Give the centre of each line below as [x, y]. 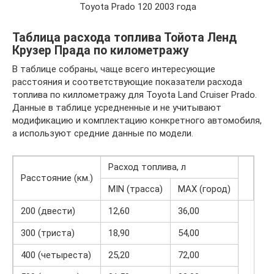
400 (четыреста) [56, 255]
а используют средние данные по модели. [103, 133]
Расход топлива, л [147, 167]
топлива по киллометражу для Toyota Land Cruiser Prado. [135, 94]
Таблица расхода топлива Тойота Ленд [124, 37]
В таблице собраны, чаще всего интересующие [114, 69]
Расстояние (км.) [57, 178]
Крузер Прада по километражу [101, 50]
